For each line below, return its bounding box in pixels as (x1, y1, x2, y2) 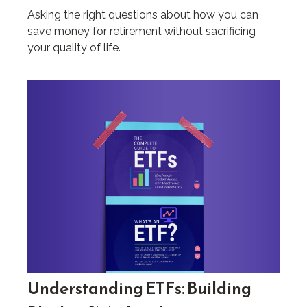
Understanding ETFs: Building (27, 276, 251, 302)
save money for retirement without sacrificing (27, 25, 256, 38)
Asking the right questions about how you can (27, 8, 258, 22)
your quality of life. (27, 41, 121, 55)
